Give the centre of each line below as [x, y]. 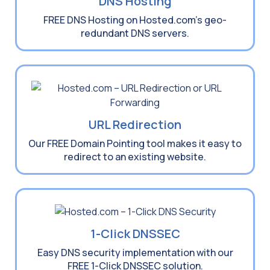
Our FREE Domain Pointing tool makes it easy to [135, 143]
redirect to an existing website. [135, 156]
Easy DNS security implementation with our [135, 252]
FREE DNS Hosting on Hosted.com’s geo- [135, 20]
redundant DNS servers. [135, 33]
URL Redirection [135, 124]
